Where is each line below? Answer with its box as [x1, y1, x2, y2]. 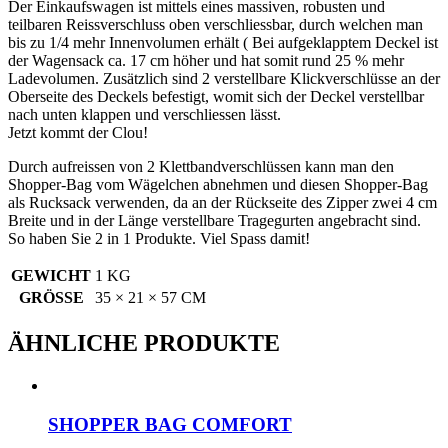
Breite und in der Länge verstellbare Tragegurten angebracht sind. [8, 212, 421, 230]
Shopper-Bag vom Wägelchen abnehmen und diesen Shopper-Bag [8, 176, 428, 194]
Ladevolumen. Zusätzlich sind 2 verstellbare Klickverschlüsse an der [8, 70, 440, 88]
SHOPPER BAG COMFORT [48, 413, 292, 435]
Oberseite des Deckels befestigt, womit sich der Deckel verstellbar [8, 88, 424, 106]
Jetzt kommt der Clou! [8, 124, 148, 142]
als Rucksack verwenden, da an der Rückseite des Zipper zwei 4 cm [8, 194, 437, 212]
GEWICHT [11, 267, 91, 285]
